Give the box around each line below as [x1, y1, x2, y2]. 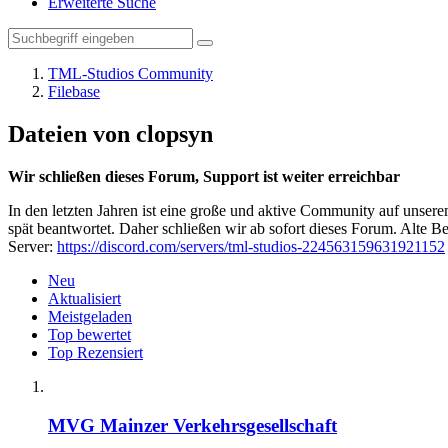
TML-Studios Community [48, 65, 213, 82]
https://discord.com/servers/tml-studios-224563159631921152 [57, 237, 445, 255]
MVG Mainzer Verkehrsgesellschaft [48, 414, 337, 436]
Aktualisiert [48, 289, 121, 307]
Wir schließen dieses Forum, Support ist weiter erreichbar [8, 167, 400, 185]
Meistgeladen [48, 307, 132, 325]
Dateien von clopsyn [8, 120, 213, 147]
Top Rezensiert [48, 343, 143, 361]
